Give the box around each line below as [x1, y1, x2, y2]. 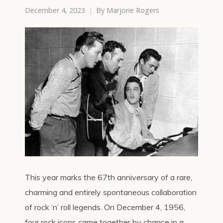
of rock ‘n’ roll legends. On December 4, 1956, [25, 202, 185, 212]
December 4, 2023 [25, 5, 85, 15]
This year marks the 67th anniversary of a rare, [25, 172, 192, 182]
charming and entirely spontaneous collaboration [25, 187, 197, 197]
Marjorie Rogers [107, 5, 159, 15]
